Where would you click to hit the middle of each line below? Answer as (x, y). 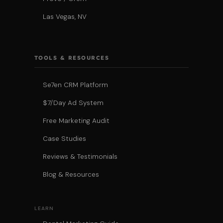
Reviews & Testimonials (80, 157)
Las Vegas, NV (64, 17)
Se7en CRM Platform (75, 85)
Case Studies (64, 139)
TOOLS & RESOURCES (72, 58)
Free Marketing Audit (76, 121)
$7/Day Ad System (73, 103)
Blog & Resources (71, 174)
